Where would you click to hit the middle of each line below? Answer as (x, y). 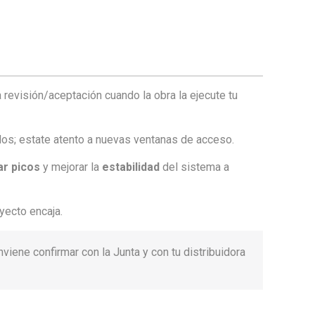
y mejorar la (71, 167)
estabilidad (131, 167)
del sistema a (195, 167)
